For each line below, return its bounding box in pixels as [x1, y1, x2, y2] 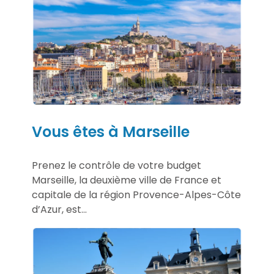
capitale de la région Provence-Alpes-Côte [32, 187, 241, 202]
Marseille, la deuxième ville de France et [32, 172, 221, 187]
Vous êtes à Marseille [32, 121, 190, 142]
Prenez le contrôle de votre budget [32, 158, 201, 172]
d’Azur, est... [32, 202, 87, 217]
